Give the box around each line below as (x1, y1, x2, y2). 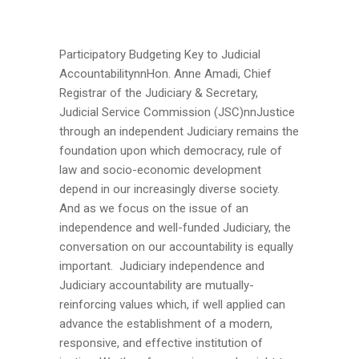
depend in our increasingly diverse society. (59, 181, 280, 196)
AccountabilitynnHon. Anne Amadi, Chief (59, 66, 272, 81)
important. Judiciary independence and (59, 258, 264, 273)
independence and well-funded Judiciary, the (59, 220, 291, 235)
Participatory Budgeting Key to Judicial (59, 46, 260, 62)
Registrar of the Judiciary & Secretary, (59, 85, 258, 100)
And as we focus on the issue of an (59, 200, 248, 216)
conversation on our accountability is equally (59, 239, 293, 254)
